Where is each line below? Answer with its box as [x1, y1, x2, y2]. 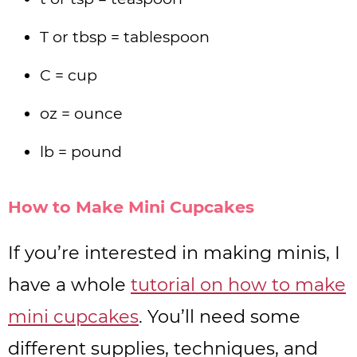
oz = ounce [40, 104, 123, 124]
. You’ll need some [139, 305, 300, 328]
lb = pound [40, 142, 122, 162]
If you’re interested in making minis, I [8, 241, 340, 265]
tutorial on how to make [131, 273, 346, 296]
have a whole [8, 273, 131, 296]
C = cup [40, 65, 97, 85]
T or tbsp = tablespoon [40, 27, 210, 47]
